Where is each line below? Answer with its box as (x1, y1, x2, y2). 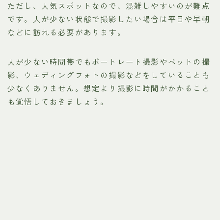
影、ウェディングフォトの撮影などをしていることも (7, 69, 210, 81)
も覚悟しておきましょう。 (7, 96, 109, 107)
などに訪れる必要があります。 (7, 27, 126, 38)
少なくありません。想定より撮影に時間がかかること (7, 82, 210, 94)
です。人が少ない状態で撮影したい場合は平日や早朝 (7, 13, 210, 25)
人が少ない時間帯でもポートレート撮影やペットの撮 (7, 56, 210, 67)
